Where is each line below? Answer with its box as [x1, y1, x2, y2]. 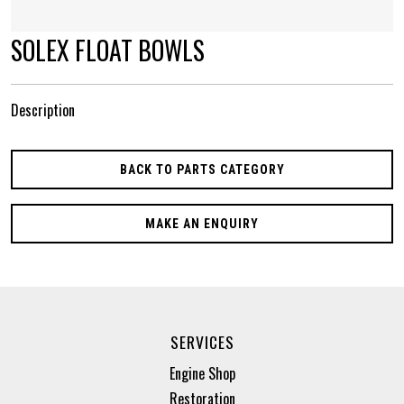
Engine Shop [169, 362, 235, 384]
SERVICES [170, 329, 234, 353]
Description [11, 98, 75, 121]
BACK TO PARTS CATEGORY [119, 161, 285, 177]
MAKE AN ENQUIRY [145, 216, 259, 231]
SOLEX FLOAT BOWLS [11, 31, 205, 69]
